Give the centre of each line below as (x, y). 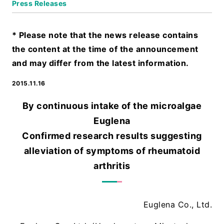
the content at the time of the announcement (105, 49)
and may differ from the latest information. (100, 63)
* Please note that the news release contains (105, 35)
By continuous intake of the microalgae (112, 106)
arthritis (112, 166)
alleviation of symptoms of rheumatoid (112, 151)
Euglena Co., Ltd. (178, 205)
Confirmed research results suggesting (112, 136)
